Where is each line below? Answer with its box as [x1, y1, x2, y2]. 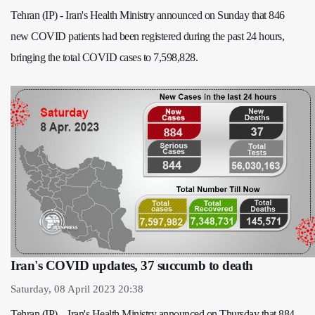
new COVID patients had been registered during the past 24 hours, [11, 30, 284, 43]
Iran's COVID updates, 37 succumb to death [11, 258, 253, 274]
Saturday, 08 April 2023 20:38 [11, 283, 143, 295]
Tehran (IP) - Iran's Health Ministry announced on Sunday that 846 [11, 9, 285, 22]
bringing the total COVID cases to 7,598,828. [11, 51, 198, 64]
